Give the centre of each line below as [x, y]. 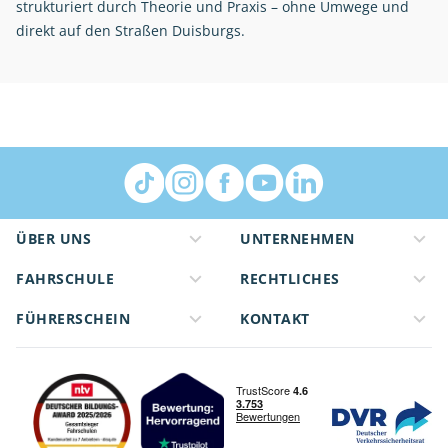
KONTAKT [275, 319]
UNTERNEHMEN [297, 239]
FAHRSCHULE [65, 279]
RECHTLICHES [290, 279]
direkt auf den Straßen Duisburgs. [130, 31]
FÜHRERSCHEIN [73, 319]
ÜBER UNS [53, 239]
